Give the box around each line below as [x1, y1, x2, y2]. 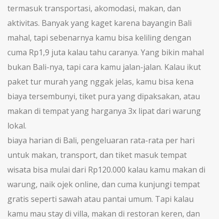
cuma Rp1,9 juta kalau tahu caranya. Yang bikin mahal [7, 47, 204, 58]
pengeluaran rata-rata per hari [81, 135, 195, 146]
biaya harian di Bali [7, 135, 77, 146]
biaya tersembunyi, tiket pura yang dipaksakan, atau [7, 91, 200, 102]
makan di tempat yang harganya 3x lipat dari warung [7, 106, 201, 116]
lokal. [7, 120, 26, 131]
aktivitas [7, 18, 38, 28]
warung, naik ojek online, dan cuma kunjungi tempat [7, 179, 200, 190]
